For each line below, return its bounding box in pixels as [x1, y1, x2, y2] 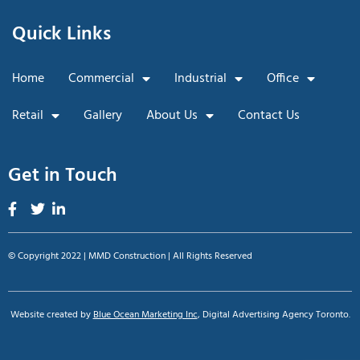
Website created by [10, 307, 93, 324]
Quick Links [12, 18, 111, 50]
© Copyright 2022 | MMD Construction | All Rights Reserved [8, 247, 252, 264]
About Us [146, 104, 198, 126]
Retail [12, 104, 43, 126]
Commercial [68, 67, 134, 89]
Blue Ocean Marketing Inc [92, 307, 198, 324]
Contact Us [238, 104, 300, 126]
